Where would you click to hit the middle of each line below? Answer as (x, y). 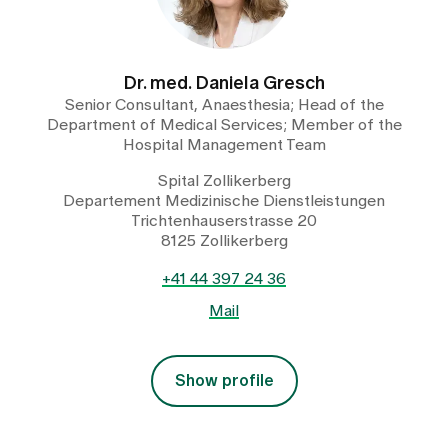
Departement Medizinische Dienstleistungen (224, 200)
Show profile (224, 380)
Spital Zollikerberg (224, 180)
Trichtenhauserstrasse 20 (224, 220)
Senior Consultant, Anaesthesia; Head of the (224, 104)
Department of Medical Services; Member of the (224, 124)
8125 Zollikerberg (224, 240)
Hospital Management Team (224, 144)
